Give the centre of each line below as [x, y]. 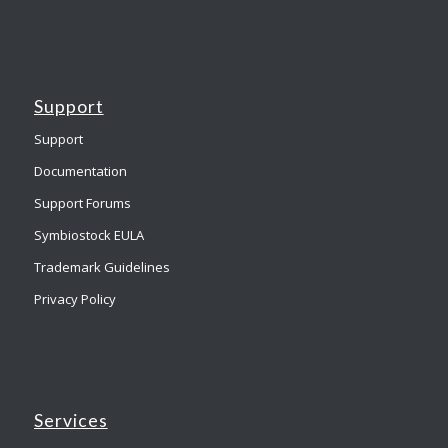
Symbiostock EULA [88, 234]
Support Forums [82, 202]
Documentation [80, 170]
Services [70, 420]
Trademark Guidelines [101, 266]
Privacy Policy [74, 298]
